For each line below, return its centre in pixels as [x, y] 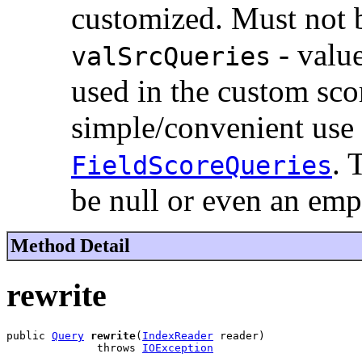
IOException [178, 347]
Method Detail [70, 246]
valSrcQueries [171, 57]
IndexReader [178, 335]
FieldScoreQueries [202, 166]
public [29, 335]
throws [74, 347]
